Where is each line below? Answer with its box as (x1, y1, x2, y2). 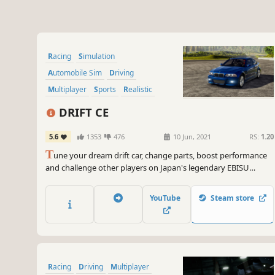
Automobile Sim (53, 68, 102, 79)
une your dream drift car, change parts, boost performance (53, 150, 267, 161)
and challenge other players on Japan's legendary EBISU (45, 162, 249, 174)
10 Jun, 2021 (171, 132, 212, 142)
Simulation (83, 51, 115, 62)
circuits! (45, 174, 74, 186)
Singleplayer (52, 101, 90, 112)
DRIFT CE (56, 104, 109, 120)
